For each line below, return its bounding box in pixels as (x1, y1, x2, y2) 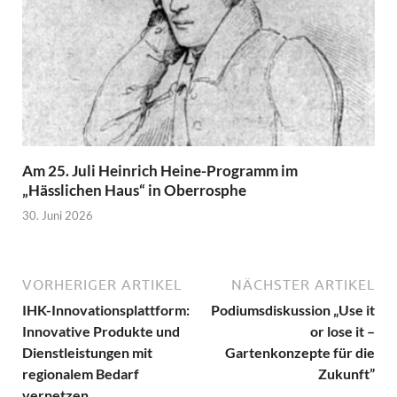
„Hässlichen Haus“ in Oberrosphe (22, 180, 246, 199)
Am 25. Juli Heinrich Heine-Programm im (22, 160, 298, 180)
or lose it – (310, 323, 375, 340)
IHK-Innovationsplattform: (22, 301, 190, 319)
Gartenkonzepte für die (225, 344, 375, 362)
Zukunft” (318, 365, 375, 383)
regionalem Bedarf (22, 365, 139, 383)
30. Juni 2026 (22, 208, 93, 223)
